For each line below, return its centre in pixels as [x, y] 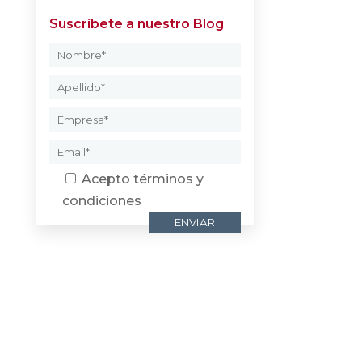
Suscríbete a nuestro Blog [136, 24]
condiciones [101, 201]
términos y [168, 179]
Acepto [107, 179]
